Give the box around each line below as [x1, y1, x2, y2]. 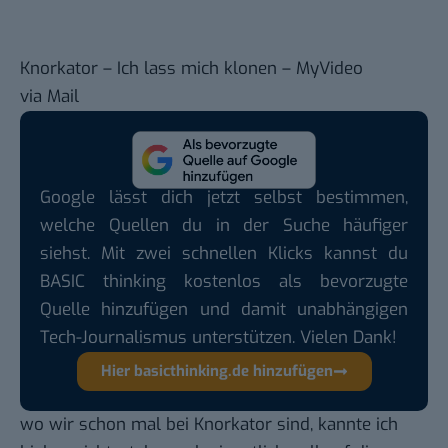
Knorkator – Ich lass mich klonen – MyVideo [20, 57, 363, 81]
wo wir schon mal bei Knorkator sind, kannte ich [20, 412, 398, 436]
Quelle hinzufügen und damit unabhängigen [40, 297, 408, 321]
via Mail [20, 85, 79, 109]
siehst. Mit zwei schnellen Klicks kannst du [40, 241, 408, 265]
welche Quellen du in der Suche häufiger [40, 213, 408, 237]
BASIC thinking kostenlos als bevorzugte [40, 269, 408, 293]
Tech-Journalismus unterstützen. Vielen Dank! [40, 325, 397, 349]
